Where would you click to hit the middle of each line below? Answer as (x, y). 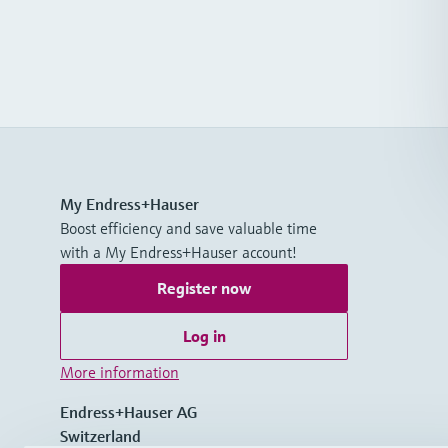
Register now (204, 288)
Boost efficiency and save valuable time (188, 228)
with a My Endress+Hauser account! (178, 252)
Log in (204, 336)
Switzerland (100, 436)
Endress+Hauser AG (128, 412)
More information (119, 372)
